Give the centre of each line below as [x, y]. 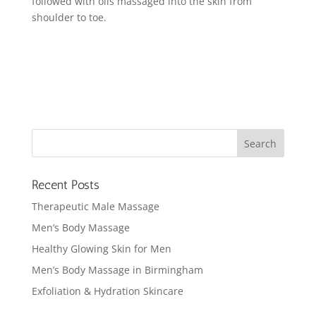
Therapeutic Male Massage [95, 206]
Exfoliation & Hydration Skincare [107, 291]
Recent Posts [65, 184]
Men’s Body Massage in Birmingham [117, 269]
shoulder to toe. [69, 17]
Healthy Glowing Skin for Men [101, 248]
